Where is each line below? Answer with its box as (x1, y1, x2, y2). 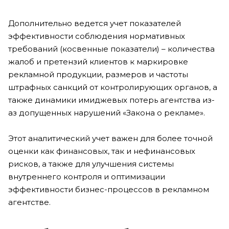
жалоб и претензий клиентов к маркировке (8, 57, 188, 66)
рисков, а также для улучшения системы (8, 159, 174, 169)
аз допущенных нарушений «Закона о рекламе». (8, 108, 205, 118)
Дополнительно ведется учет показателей (8, 18, 181, 28)
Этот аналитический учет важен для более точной (8, 133, 213, 143)
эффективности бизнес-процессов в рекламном (8, 185, 209, 194)
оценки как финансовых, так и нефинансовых (8, 146, 195, 156)
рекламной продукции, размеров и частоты (8, 70, 188, 79)
